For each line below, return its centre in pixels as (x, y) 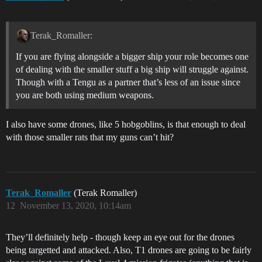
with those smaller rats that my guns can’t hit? (90, 137)
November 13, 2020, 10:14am (75, 205)
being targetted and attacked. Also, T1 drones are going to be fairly (129, 250)
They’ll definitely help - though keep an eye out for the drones (120, 237)
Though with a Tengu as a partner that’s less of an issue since (128, 82)
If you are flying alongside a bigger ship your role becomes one (132, 56)
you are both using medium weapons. (85, 95)
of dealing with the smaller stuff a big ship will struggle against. (132, 69)
